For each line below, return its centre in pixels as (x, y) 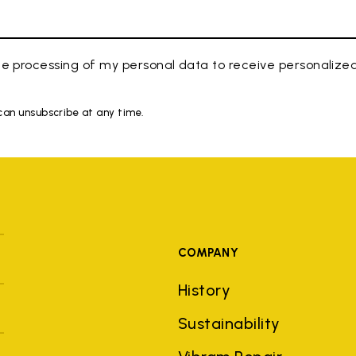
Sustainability (229, 323)
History (204, 290)
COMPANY (208, 252)
